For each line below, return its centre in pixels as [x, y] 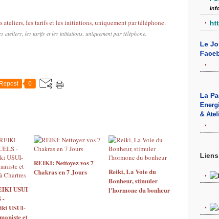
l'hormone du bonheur [139, 190]
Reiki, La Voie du [132, 171]
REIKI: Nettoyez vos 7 [64, 163]
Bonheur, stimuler [133, 181]
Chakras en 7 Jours [60, 172]
